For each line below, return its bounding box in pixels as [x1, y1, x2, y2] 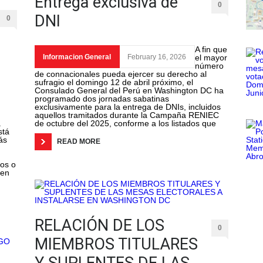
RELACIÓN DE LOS [35, 216, 164, 235]
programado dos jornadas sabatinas [35, 94, 169, 104]
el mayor [195, 53, 227, 63]
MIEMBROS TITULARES [35, 235, 198, 254]
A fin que [195, 45, 227, 55]
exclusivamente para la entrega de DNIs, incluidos [35, 102, 221, 112]
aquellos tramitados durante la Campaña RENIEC [35, 110, 219, 120]
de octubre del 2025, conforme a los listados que [35, 119, 216, 129]
